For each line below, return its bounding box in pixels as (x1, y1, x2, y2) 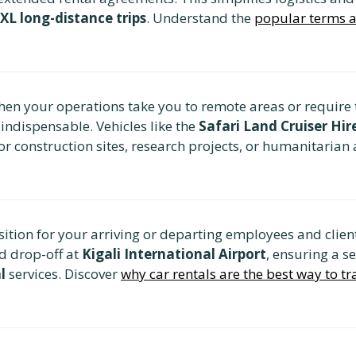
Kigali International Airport (82, 244, 266, 263)
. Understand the (146, 8, 254, 27)
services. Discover (6, 264, 121, 283)
